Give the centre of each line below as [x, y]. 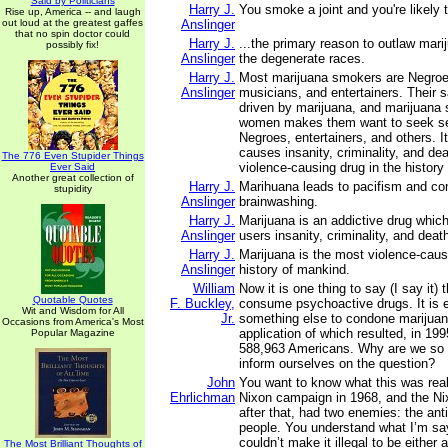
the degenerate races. [302, 58]
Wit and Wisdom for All [72, 310]
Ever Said [72, 166]
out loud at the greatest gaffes [72, 22]
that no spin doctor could [72, 33]
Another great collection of [72, 177]
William [214, 288]
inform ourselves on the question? [337, 363]
